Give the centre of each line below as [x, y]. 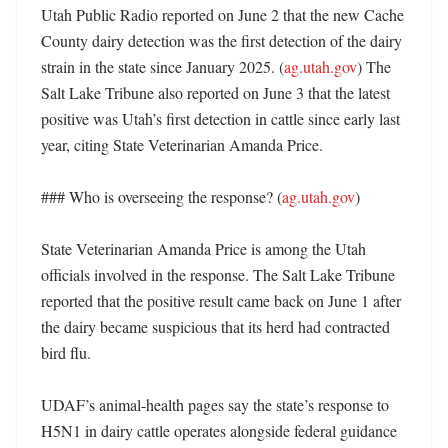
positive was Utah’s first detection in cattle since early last [220, 118]
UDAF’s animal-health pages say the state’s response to [215, 404]
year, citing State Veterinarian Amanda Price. [184, 144]
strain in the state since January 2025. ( [162, 66]
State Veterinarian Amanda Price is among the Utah [203, 248]
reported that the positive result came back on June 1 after [221, 300]
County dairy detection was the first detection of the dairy [221, 40]
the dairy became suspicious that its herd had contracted [215, 326]
